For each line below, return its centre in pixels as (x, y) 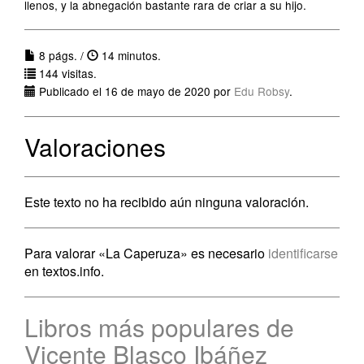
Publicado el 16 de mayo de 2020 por (135, 91)
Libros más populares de (159, 327)
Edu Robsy (262, 91)
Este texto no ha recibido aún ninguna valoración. (167, 202)
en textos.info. (64, 271)
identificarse (303, 253)
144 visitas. (66, 73)
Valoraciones (95, 147)
